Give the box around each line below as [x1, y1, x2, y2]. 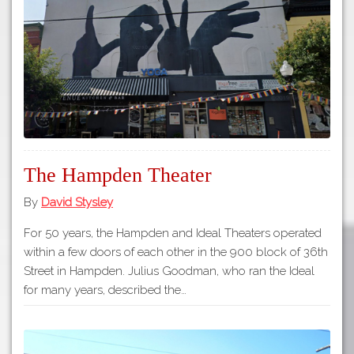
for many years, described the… [24, 282, 186, 297]
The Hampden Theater [24, 164, 212, 187]
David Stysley [41, 194, 113, 209]
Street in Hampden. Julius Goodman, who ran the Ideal [24, 263, 314, 278]
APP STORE [265, 19, 312, 30]
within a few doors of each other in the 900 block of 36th [24, 244, 328, 259]
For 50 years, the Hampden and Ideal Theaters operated [24, 225, 322, 240]
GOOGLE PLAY [259, 56, 318, 67]
